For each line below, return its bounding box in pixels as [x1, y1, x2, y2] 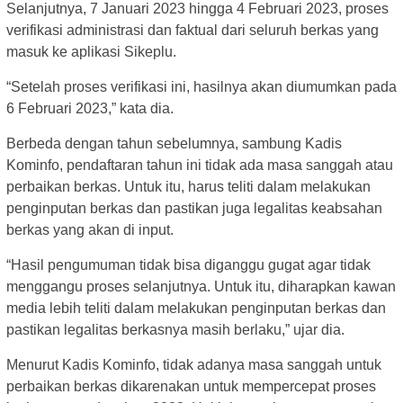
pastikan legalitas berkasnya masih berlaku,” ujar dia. [6, 322, 345, 338]
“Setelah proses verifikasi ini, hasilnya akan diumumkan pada [6, 79, 397, 95]
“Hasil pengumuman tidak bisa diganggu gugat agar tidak [6, 257, 371, 273]
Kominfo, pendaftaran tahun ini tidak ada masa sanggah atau [6, 157, 393, 174]
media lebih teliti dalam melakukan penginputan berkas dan [6, 300, 386, 317]
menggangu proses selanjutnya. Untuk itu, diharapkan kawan [6, 279, 396, 295]
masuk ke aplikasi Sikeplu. [6, 44, 176, 60]
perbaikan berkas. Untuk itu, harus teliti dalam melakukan [6, 179, 371, 195]
